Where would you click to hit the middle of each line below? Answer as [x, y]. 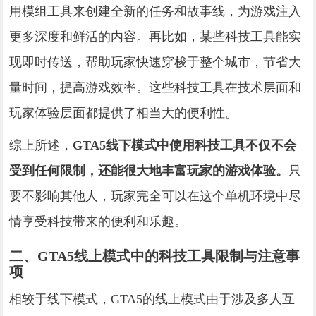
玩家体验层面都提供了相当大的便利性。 [124, 113]
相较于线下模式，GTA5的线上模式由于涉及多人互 [152, 299]
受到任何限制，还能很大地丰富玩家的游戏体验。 [149, 170]
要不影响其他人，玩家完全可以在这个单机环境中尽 [156, 196]
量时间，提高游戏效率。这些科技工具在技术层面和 [156, 87]
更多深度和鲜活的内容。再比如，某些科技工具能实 [156, 36]
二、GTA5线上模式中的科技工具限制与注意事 [155, 256]
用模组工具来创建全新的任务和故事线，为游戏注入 [156, 11]
